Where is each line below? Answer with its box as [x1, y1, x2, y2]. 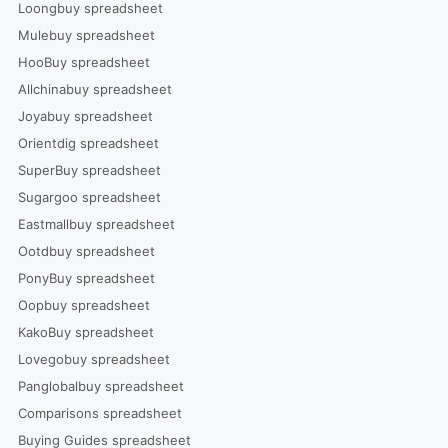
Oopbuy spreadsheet [17, 297, 150, 314]
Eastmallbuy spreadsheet [17, 216, 175, 233]
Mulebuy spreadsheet [17, 27, 155, 44]
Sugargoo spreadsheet [17, 189, 161, 206]
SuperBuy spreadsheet [17, 162, 161, 179]
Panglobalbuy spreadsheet [17, 378, 184, 395]
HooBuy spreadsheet [17, 54, 150, 71]
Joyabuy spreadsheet [17, 108, 153, 125]
